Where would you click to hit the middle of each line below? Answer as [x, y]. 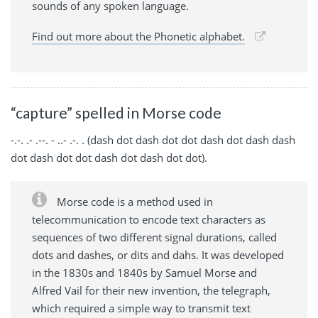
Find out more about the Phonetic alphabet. [138, 37]
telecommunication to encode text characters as [149, 219]
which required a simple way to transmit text [141, 308]
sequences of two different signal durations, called [154, 237]
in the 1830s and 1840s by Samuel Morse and [144, 272]
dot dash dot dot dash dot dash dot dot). [109, 157]
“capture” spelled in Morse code [116, 113]
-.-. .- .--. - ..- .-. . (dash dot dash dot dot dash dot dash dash [153, 139]
